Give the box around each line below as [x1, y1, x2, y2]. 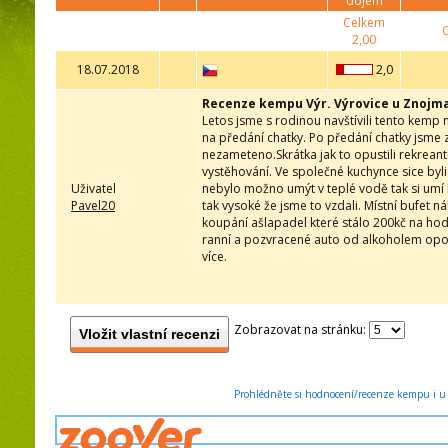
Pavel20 [71, 197, 115, 215]
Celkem [343, 14, 385, 32]
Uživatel [71, 180, 116, 198]
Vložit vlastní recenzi [79, 326, 220, 343]
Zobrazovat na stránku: [234, 321, 369, 339]
